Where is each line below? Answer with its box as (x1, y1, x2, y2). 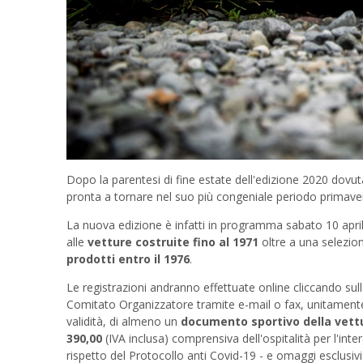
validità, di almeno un (66, 313, 181, 329)
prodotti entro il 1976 (66, 250, 190, 267)
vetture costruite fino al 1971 (88, 233, 258, 250)
